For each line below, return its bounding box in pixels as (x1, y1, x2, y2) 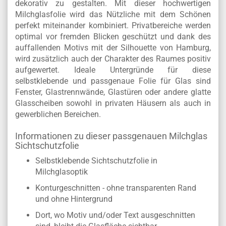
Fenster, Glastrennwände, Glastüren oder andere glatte (15, 87, 211, 97)
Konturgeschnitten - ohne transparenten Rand (35, 183, 196, 193)
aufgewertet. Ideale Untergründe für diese (15, 65, 211, 75)
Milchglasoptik (35, 167, 88, 177)
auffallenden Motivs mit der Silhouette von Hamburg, (15, 43, 211, 52)
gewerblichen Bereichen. (15, 109, 101, 119)
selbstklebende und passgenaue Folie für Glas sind (15, 76, 211, 86)
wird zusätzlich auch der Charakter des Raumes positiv (15, 54, 211, 64)
